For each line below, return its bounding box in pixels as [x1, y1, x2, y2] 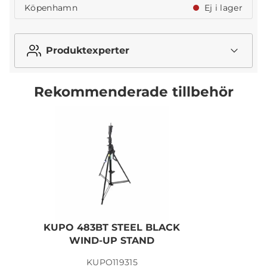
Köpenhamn [24, 2, 77, 14]
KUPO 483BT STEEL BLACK [44, 221, 181, 233]
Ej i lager [201, 2, 243, 14]
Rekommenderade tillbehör [33, 83, 234, 101]
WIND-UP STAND [69, 234, 155, 246]
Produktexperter [46, 45, 129, 57]
